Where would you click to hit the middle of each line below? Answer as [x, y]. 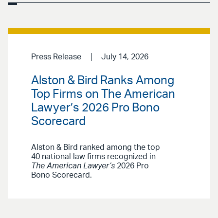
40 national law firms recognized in [93, 157]
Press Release [56, 57]
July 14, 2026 [125, 57]
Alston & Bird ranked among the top [96, 148]
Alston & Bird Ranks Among [103, 81]
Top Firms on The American [103, 95]
